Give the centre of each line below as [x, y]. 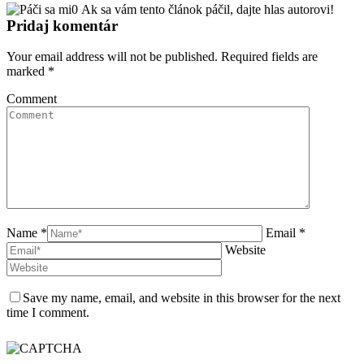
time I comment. [48, 313]
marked [27, 71]
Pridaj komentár [62, 25]
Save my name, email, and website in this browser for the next [182, 298]
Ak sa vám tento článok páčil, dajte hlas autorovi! [208, 9]
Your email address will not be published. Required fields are [162, 57]
